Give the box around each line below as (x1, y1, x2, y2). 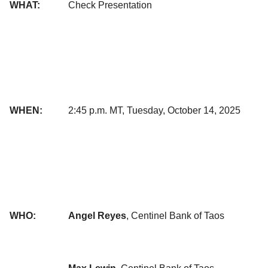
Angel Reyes (68, 210, 126, 221)
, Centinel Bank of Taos (126, 210, 224, 221)
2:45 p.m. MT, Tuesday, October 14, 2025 (68, 105, 240, 115)
